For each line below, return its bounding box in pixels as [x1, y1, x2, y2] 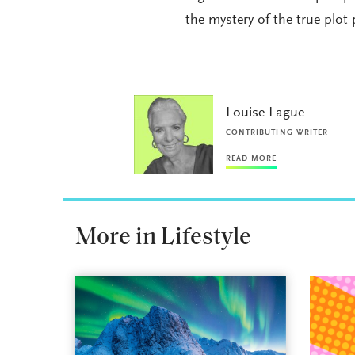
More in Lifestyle [74, 225, 251, 250]
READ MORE [225, 155, 277, 163]
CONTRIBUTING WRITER [225, 128, 329, 137]
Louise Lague [225, 105, 304, 120]
